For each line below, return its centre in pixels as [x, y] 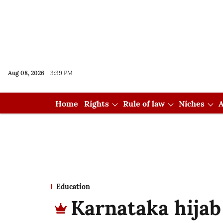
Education [73, 187]
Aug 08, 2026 [26, 73]
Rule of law [144, 104]
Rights [96, 104]
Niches [191, 104]
